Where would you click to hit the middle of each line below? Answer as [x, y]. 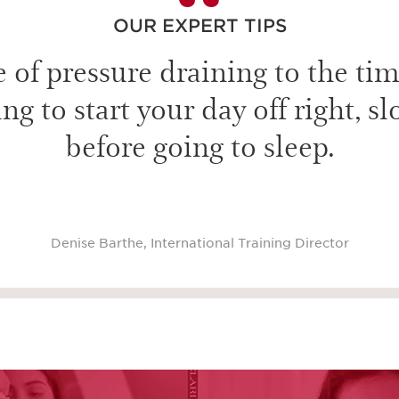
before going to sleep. [199, 145]
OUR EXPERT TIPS [199, 26]
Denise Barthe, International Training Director [199, 243]
